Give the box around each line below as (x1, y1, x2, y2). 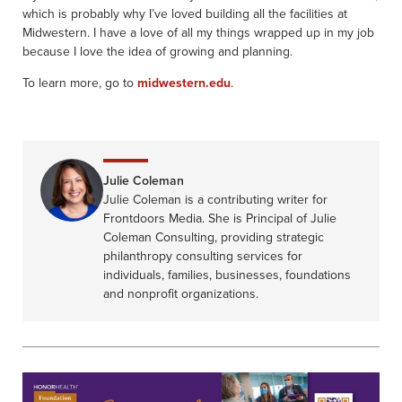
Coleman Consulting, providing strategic (103, 227, 324, 247)
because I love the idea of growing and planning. (22, 41, 293, 61)
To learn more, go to (22, 73, 137, 92)
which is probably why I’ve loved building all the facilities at (22, 4, 347, 23)
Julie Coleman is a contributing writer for (103, 189, 328, 209)
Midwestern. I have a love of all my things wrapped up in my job (22, 22, 374, 42)
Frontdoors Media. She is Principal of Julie (103, 208, 336, 228)
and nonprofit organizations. (103, 284, 258, 303)
